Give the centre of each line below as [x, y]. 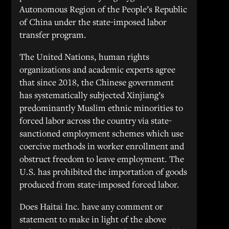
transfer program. [53, 35]
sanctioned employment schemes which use [102, 133]
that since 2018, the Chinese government [97, 82]
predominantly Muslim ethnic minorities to [101, 108]
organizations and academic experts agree [98, 69]
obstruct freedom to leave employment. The [102, 159]
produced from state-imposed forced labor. [100, 184]
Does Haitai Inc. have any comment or [91, 206]
